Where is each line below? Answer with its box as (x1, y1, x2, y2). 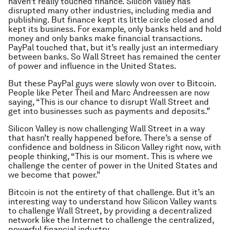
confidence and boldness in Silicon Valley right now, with (8, 142, 221, 152)
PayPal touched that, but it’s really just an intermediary (8, 43, 218, 53)
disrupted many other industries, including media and (8, 6, 212, 16)
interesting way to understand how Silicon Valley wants (8, 197, 217, 207)
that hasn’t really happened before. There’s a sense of (8, 133, 212, 143)
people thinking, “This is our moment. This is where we (8, 151, 213, 162)
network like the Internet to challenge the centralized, (8, 215, 214, 225)
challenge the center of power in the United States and (8, 161, 218, 171)
